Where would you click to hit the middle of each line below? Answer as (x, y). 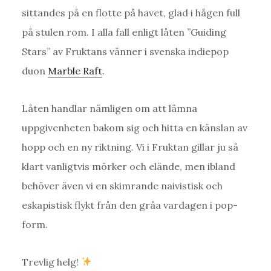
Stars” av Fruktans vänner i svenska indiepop (125, 51)
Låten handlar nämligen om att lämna (109, 108)
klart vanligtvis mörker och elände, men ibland (128, 166)
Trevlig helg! (51, 262)
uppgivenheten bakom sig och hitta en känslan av (134, 127)
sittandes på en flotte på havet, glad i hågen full (131, 12)
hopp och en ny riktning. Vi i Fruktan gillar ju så (130, 147)
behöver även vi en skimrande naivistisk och (122, 185)
